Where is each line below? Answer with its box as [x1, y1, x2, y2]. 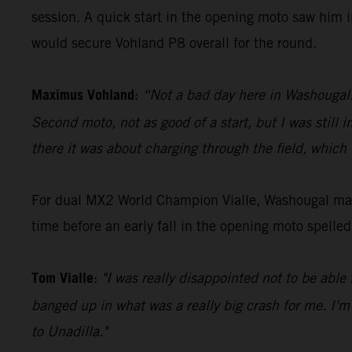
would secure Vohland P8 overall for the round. [31, 34, 317, 51]
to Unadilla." [31, 322, 108, 339]
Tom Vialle [31, 265, 93, 292]
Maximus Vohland [31, 82, 134, 109]
